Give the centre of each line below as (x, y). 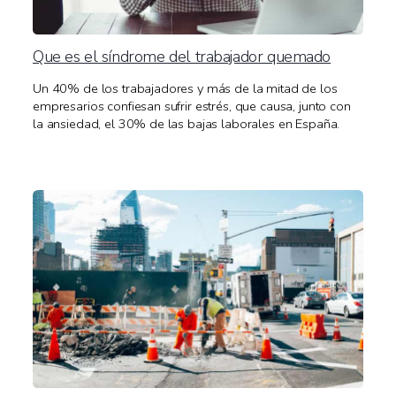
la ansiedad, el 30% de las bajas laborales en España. (187, 124)
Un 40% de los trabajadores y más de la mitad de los (185, 89)
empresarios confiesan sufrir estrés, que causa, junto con (192, 107)
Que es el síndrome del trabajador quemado (182, 57)
